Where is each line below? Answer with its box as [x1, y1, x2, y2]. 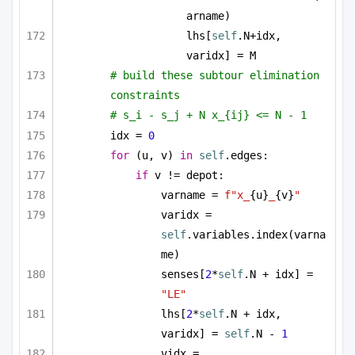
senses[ [161, 268, 205, 281]
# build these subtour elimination [110, 69, 319, 82]
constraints [110, 89, 180, 102]
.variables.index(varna [186, 228, 326, 242]
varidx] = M [186, 49, 256, 63]
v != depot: [148, 169, 224, 181]
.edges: [224, 148, 269, 162]
